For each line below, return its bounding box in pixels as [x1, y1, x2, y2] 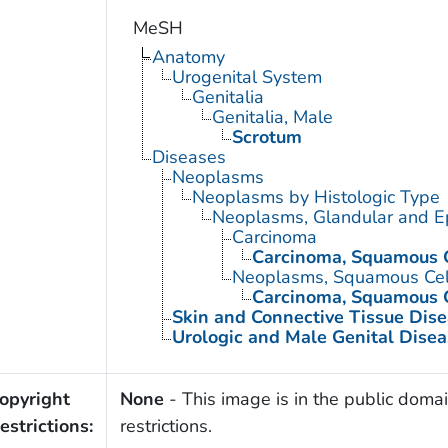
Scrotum [231, 125, 302, 150]
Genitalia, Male [211, 105, 333, 130]
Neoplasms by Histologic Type [191, 185, 440, 210]
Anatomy [151, 45, 225, 70]
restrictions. [119, 414, 212, 439]
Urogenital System [171, 65, 322, 90]
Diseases [151, 145, 226, 170]
